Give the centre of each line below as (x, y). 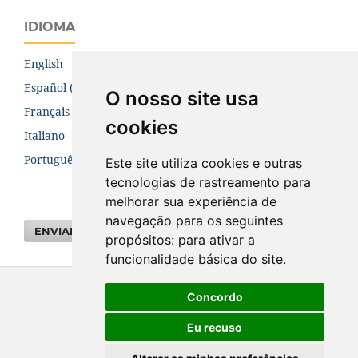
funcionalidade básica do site (194, 259)
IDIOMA (50, 26)
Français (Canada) (73, 111)
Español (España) (70, 87)
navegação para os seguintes (194, 221)
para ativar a (216, 240)
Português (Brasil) (72, 159)
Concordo (215, 296)
